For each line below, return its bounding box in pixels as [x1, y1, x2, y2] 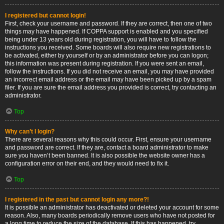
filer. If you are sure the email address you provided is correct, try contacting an [5, 84, 216, 91]
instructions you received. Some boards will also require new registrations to [5, 44, 211, 51]
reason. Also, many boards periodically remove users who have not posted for [5, 212, 215, 219]
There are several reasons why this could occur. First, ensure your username [5, 136, 211, 143]
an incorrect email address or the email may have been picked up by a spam [5, 76, 211, 83]
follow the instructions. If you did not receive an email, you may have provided [5, 68, 214, 75]
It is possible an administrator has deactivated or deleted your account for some [5, 204, 219, 211]
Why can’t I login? [5, 128, 54, 135]
